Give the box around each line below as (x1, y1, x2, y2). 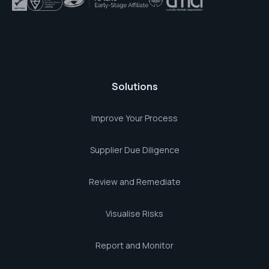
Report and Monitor (95, 240, 174, 251)
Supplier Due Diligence (89, 144, 180, 156)
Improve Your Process (91, 112, 178, 124)
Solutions (111, 80, 158, 93)
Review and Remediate (88, 176, 181, 187)
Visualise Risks (106, 208, 163, 219)
